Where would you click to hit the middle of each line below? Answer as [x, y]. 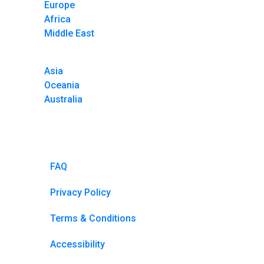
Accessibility [77, 244]
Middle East [69, 33]
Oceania [62, 85]
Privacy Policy [80, 192]
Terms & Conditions [93, 218]
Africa [57, 19]
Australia [63, 99]
